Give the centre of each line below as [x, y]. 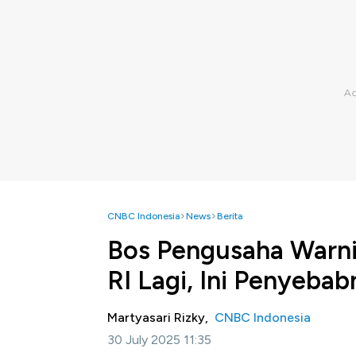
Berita [230, 216]
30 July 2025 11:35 [159, 340]
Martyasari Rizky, [161, 317]
